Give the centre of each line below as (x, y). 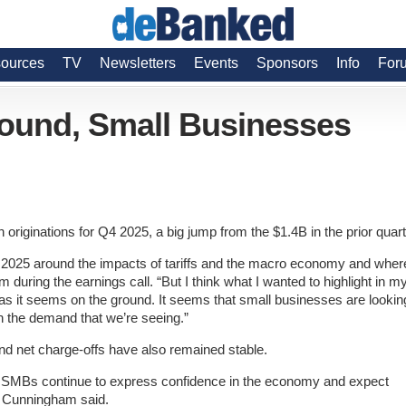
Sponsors (287, 63)
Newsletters (138, 63)
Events (216, 63)
